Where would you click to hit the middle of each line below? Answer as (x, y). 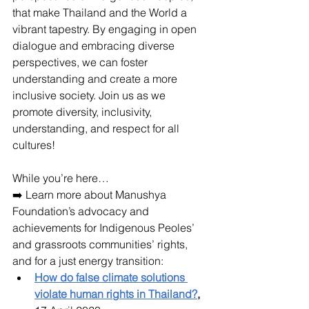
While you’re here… (61, 178)
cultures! (35, 145)
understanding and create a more (96, 79)
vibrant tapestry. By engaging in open (106, 29)
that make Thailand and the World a (101, 12)
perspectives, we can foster (81, 62)
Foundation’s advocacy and (82, 211)
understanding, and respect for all (97, 128)
